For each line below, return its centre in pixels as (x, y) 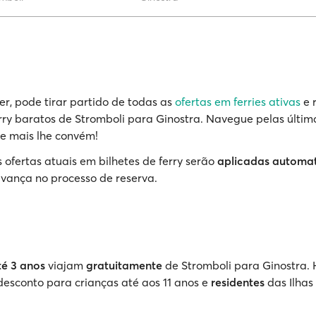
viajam (66, 265)
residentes (238, 282)
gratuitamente (124, 265)
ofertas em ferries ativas (238, 102)
